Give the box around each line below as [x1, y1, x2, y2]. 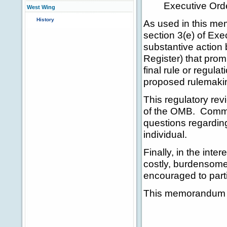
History [36, 17, 54, 22]
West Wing [27, 4, 55, 10]
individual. [143, 129, 187, 140]
